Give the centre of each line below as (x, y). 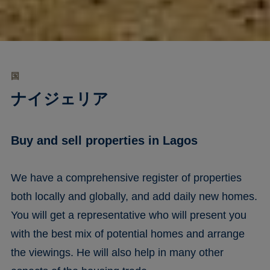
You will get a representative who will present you (128, 215)
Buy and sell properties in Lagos (104, 140)
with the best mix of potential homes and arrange (127, 234)
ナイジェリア (59, 99)
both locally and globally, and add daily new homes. (134, 196)
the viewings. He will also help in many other (117, 252)
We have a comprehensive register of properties (126, 177)
